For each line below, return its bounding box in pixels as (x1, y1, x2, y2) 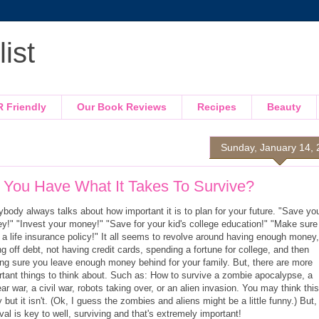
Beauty (267, 101, 301, 113)
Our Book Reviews (77, 101, 167, 113)
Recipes (197, 101, 236, 113)
